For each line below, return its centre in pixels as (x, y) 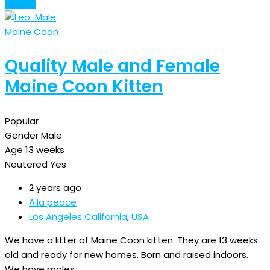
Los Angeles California (78, 216)
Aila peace (53, 202)
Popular (22, 121)
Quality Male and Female (112, 66)
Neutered (26, 164)
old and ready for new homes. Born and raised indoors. (127, 254)
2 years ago (55, 187)
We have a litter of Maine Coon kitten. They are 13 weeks (131, 240)
